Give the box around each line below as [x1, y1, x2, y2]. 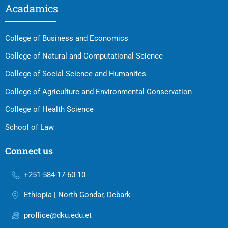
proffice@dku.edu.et [24, 211, 92, 220]
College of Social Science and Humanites [5, 69, 146, 79]
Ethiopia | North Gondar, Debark [24, 190, 131, 200]
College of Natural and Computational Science [5, 51, 163, 61]
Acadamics [5, 2, 58, 15]
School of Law [5, 123, 54, 132]
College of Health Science [5, 105, 94, 115]
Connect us [5, 145, 53, 157]
